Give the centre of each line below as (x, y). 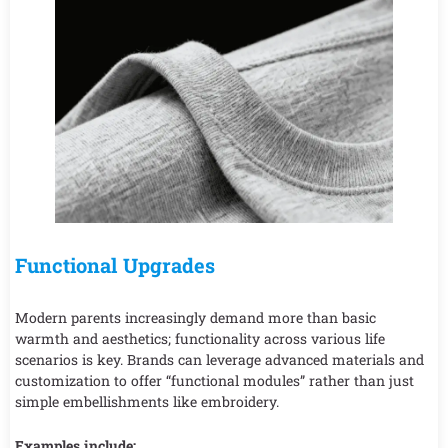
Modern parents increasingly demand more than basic (195, 318)
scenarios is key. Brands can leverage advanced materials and (219, 360)
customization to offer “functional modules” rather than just (214, 381)
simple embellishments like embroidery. (147, 402)
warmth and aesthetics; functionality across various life (200, 339)
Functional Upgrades (115, 265)
